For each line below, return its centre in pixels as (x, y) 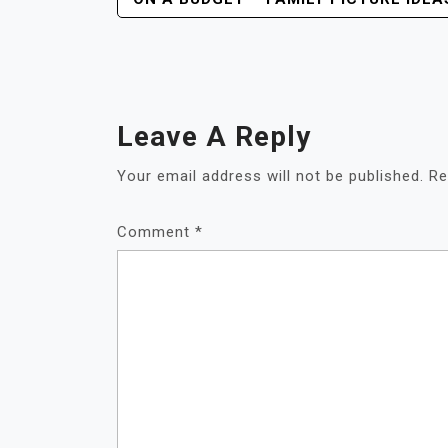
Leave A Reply (214, 136)
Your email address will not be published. (270, 175)
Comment (156, 231)
